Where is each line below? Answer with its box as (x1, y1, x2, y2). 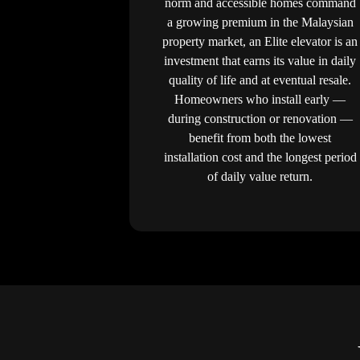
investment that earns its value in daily (164, 53, 356, 67)
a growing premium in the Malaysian (166, 14, 354, 29)
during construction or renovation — (167, 111, 353, 125)
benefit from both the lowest (189, 130, 331, 145)
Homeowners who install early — (174, 92, 346, 106)
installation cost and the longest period (163, 149, 357, 164)
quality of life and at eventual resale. (169, 72, 351, 87)
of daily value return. (207, 169, 313, 183)
